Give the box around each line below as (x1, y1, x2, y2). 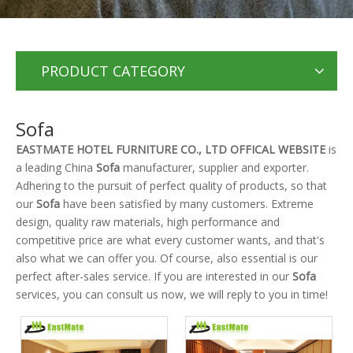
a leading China (16, 160, 96, 175)
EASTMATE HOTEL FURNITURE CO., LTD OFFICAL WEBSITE (16, 142, 325, 157)
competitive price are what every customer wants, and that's (16, 232, 325, 247)
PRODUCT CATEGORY (41, 61, 185, 80)
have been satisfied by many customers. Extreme (60, 196, 314, 211)
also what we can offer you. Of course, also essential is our (16, 251, 318, 266)
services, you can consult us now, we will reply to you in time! (16, 287, 328, 302)
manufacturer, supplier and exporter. (120, 160, 309, 175)
